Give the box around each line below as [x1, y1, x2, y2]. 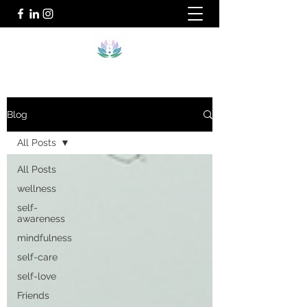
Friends [17, 290, 49, 301]
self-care [17, 251, 58, 262]
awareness [17, 213, 65, 224]
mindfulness [17, 232, 72, 243]
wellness [17, 183, 56, 194]
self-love [17, 271, 56, 282]
